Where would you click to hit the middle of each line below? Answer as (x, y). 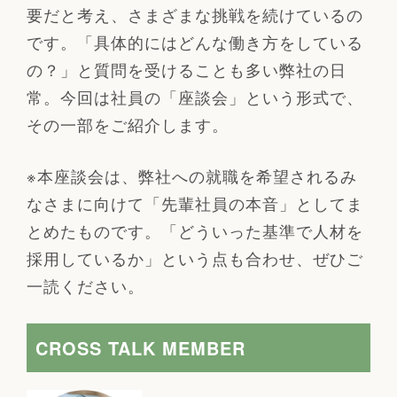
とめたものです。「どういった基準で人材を (195, 230)
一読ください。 (85, 285)
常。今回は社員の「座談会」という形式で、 (195, 96)
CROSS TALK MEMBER (140, 347)
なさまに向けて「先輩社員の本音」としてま (195, 202)
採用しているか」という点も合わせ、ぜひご (195, 257)
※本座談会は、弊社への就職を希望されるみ (191, 175)
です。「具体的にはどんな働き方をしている (195, 41)
